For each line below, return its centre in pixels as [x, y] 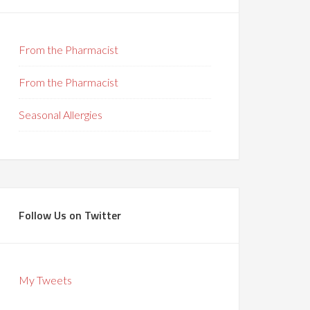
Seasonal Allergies [61, 115]
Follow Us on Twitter [70, 215]
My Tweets [45, 280]
